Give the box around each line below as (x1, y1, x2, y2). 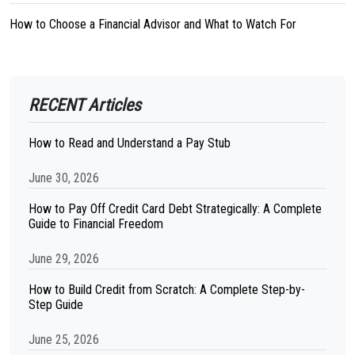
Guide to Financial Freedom (29, 216, 163, 231)
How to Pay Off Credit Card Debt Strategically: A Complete (29, 201, 322, 216)
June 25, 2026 (29, 332, 99, 347)
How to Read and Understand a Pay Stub (29, 136, 231, 151)
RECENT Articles (29, 95, 141, 115)
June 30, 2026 (29, 170, 99, 185)
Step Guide (29, 297, 83, 312)
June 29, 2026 (29, 251, 99, 266)
